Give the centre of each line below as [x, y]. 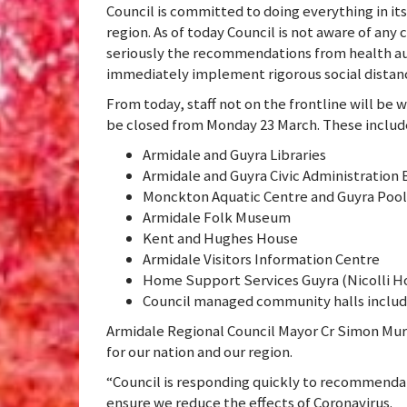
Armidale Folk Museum [217, 218]
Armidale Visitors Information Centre [261, 259]
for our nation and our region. [199, 352]
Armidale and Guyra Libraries [234, 155]
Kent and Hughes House [220, 238]
